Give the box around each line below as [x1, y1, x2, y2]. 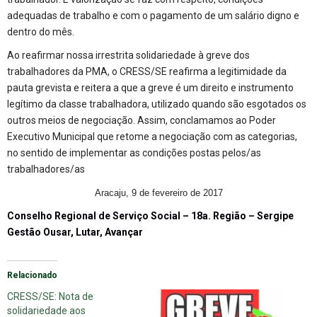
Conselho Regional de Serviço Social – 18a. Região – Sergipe [7, 209, 294, 221]
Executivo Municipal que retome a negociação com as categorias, [7, 130, 297, 142]
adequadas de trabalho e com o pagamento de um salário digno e [7, 9, 299, 21]
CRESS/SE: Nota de [7, 290, 93, 302]
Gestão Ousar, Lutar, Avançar [7, 226, 143, 238]
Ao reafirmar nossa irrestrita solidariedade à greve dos [7, 49, 250, 61]
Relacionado [7, 270, 57, 280]
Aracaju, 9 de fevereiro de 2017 [94, 187, 223, 198]
